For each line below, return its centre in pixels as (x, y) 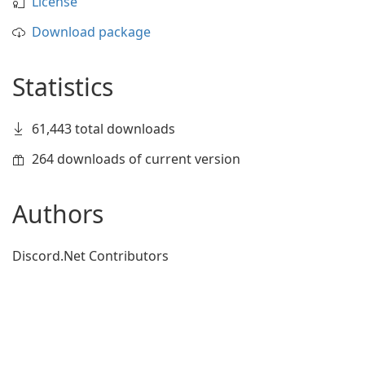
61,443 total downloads (103, 129)
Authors (58, 214)
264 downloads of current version (136, 159)
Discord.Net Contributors (90, 256)
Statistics (63, 87)
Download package (91, 32)
